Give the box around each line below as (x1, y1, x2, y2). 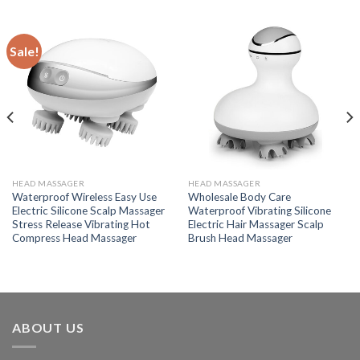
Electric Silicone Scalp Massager (11, 203, 165, 217)
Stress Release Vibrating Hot (11, 217, 150, 231)
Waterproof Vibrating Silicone (187, 203, 331, 217)
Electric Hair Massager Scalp (187, 217, 324, 231)
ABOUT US (12, 319, 84, 335)
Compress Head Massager (11, 231, 137, 244)
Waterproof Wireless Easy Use (11, 190, 157, 203)
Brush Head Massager (187, 231, 292, 244)
